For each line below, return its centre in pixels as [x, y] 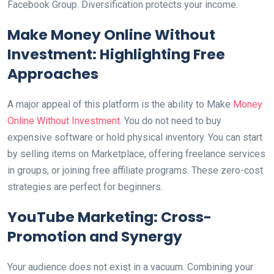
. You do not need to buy [171, 121]
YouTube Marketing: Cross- [109, 217]
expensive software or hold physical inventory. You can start [135, 137]
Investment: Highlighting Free [116, 54]
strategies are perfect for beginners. [85, 187]
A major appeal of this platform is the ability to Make [120, 104]
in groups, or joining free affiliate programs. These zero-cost [135, 170]
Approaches [53, 74]
